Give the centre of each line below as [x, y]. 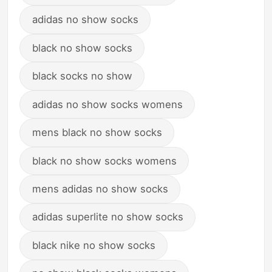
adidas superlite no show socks [107, 217]
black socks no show [82, 76]
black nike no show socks [93, 245]
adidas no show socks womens [107, 104]
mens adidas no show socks [100, 189]
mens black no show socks [97, 133]
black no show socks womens [104, 161]
